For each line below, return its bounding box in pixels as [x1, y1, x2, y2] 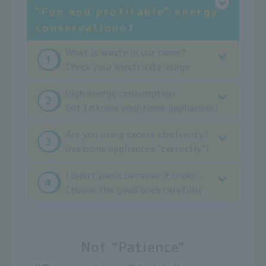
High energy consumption [65, 87, 176, 100]
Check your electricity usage [65, 60, 190, 74]
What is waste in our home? [65, 46, 186, 59]
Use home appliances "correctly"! [65, 142, 209, 156]
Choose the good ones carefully [65, 183, 203, 197]
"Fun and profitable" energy [35, 4, 218, 20]
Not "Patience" [81, 237, 185, 258]
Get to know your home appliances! [65, 101, 218, 115]
